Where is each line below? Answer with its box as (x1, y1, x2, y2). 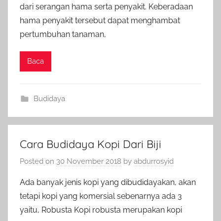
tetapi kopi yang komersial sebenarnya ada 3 (20, 191, 182, 201)
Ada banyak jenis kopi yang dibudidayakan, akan (20, 178, 196, 187)
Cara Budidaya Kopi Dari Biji (20, 137, 161, 151)
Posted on (20, 157, 56, 166)
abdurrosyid (134, 157, 174, 166)
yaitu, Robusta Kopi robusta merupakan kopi (20, 205, 182, 215)
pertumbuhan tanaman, (20, 29, 106, 39)
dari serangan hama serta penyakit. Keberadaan (20, 1, 193, 11)
